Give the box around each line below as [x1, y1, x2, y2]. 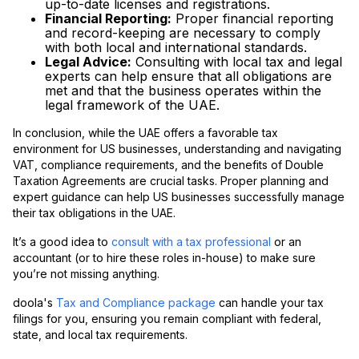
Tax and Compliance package [56, 296, 216, 310]
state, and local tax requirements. [13, 328, 188, 342]
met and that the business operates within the [45, 83, 321, 99]
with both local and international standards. [45, 39, 307, 56]
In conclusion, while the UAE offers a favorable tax [13, 126, 278, 140]
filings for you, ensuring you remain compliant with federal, [13, 312, 321, 326]
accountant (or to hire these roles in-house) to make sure [13, 251, 316, 265]
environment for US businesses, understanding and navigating [13, 142, 341, 156]
